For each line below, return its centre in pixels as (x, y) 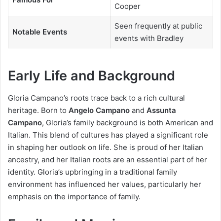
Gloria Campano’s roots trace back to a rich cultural (96, 98)
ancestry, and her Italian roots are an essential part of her (108, 159)
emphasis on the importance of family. (74, 196)
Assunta (161, 110)
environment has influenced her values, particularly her (105, 184)
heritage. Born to (38, 110)
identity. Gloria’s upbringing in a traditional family (92, 172)
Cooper (127, 6)
